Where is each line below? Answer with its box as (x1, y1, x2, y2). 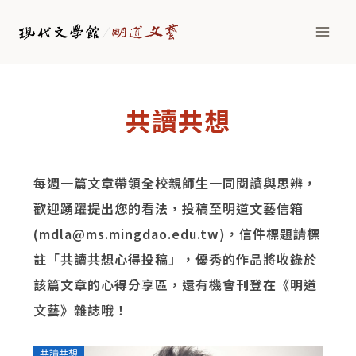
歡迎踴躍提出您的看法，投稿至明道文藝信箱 (33, 199, 304, 218)
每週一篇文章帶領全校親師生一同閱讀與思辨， (33, 173, 317, 192)
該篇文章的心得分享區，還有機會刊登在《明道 (33, 275, 317, 294)
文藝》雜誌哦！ (33, 300, 128, 319)
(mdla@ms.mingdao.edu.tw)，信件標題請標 (33, 224, 320, 243)
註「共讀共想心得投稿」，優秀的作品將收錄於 (33, 250, 317, 269)
